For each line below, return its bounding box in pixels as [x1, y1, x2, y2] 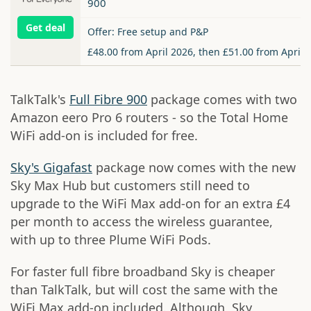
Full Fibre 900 [69, 91, 147, 108]
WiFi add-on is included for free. [10, 127, 198, 144]
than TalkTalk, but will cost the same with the [10, 281, 278, 299]
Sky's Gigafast [10, 159, 92, 176]
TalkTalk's [10, 91, 69, 108]
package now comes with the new [92, 159, 296, 176]
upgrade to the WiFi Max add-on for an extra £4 [10, 195, 290, 212]
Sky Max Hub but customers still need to [10, 177, 250, 194]
